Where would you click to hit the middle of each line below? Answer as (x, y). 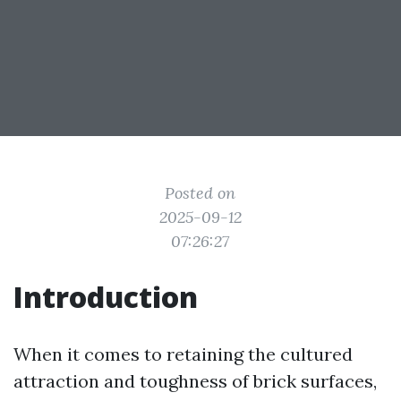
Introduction (106, 297)
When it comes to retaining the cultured (183, 354)
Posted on (200, 193)
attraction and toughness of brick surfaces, (195, 381)
